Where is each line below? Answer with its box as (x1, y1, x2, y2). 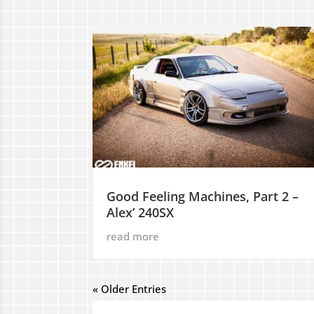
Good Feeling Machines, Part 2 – (107, 187, 299, 205)
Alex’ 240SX (107, 203, 174, 221)
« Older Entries (93, 281, 166, 296)
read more (107, 228, 159, 243)
